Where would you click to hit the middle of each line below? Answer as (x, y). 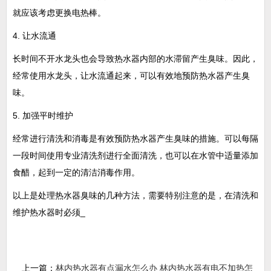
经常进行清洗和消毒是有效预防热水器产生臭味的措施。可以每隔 (135, 139)
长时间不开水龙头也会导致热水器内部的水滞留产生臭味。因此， (135, 59)
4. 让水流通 (34, 36)
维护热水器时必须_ (49, 212)
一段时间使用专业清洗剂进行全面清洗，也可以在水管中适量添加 (135, 155)
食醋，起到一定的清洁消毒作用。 (76, 172)
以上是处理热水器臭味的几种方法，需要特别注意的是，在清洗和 (135, 195)
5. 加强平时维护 (43, 116)
